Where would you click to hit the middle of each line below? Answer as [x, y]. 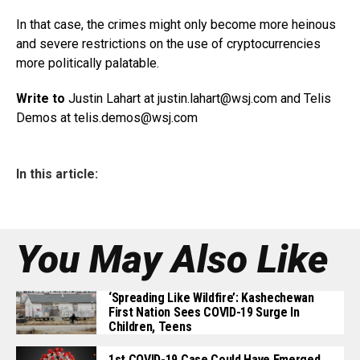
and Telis [304, 98]
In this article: [57, 174]
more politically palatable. [88, 63]
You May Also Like [172, 259]
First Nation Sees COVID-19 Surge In [204, 312]
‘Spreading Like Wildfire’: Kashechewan [211, 298]
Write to [42, 98]
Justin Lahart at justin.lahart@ [150, 98]
